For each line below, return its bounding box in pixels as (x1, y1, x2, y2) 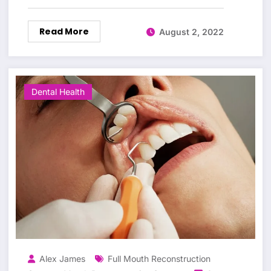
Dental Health (31, 87, 85, 97)
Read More (39, 25, 89, 38)
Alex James (39, 253, 85, 264)
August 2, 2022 (158, 26, 224, 37)
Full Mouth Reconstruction (107, 253, 211, 264)
